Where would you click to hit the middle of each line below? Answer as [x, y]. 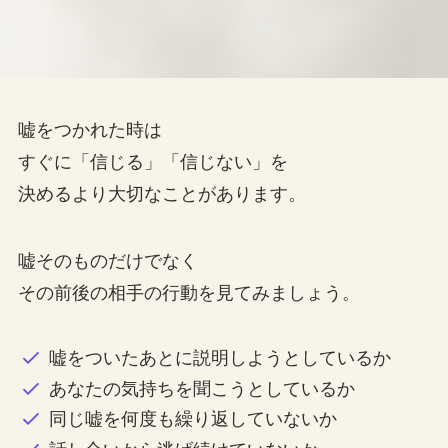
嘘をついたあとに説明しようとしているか [220, 358]
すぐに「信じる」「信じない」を [152, 161]
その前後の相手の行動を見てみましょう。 [188, 293]
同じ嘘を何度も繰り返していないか [193, 419]
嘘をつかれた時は [89, 129]
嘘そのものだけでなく [107, 261]
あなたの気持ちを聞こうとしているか [202, 388]
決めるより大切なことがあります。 [161, 193]
